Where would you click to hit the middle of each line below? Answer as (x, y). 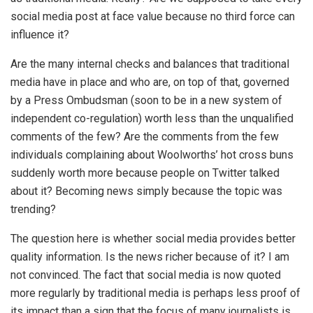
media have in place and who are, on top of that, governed (150, 82)
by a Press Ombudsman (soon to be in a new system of (146, 101)
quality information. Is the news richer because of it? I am (150, 257)
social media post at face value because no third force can (153, 17)
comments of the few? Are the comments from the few (145, 137)
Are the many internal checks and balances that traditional (150, 64)
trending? (33, 210)
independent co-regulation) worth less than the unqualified (152, 119)
